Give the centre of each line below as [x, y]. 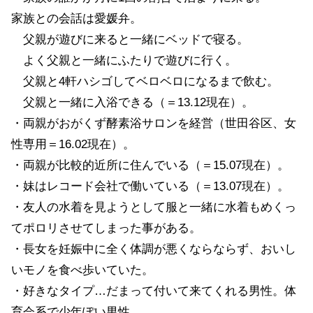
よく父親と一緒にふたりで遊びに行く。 [124, 60]
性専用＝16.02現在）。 [73, 144]
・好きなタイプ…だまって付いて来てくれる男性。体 [154, 291]
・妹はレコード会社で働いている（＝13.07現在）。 [150, 186]
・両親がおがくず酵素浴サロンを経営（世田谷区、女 [154, 123]
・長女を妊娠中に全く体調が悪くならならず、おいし [154, 249]
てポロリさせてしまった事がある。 [106, 228]
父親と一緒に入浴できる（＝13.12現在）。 [132, 102]
